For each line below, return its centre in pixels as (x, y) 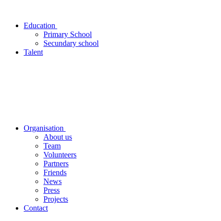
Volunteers (60, 155)
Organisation (45, 128)
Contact (36, 208)
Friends (55, 173)
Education (40, 26)
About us (58, 137)
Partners (56, 164)
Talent (33, 52)
